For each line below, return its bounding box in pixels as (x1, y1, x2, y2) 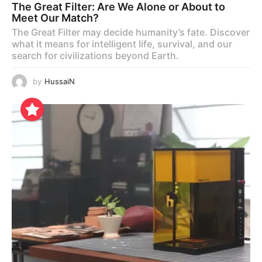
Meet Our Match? (12, 12, 99, 25)
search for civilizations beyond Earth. (12, 50, 179, 62)
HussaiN (44, 77, 75, 87)
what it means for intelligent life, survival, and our (12, 38, 232, 50)
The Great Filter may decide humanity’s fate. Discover (12, 26, 250, 39)
